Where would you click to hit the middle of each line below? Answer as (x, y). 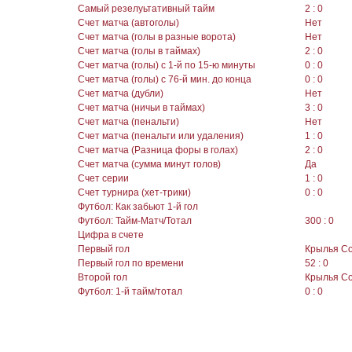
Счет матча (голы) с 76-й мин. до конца (165, 80)
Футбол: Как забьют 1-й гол (138, 207)
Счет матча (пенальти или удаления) (161, 136)
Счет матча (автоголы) (128, 23)
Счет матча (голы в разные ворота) (157, 37)
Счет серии (103, 179)
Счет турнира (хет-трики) (134, 193)
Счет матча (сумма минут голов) (149, 165)
